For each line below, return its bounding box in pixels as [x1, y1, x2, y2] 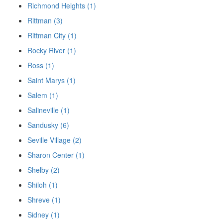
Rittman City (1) [27, 30, 77, 41]
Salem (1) [27, 90, 58, 101]
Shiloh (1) [27, 180, 58, 190]
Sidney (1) [27, 210, 60, 220]
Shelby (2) [27, 165, 60, 175]
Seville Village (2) [27, 135, 82, 145]
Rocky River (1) [27, 45, 76, 56]
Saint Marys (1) [27, 75, 76, 86]
